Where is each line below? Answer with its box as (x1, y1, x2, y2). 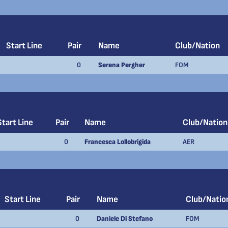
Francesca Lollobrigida (84, 137, 151, 146)
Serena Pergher (98, 61, 145, 69)
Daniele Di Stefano (97, 214, 153, 223)
